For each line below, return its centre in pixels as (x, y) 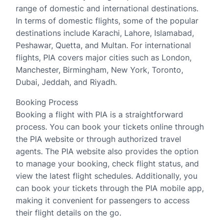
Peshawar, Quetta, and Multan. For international (103, 45)
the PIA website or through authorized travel (98, 139)
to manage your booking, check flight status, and (107, 164)
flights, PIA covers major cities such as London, (104, 57)
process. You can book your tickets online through (110, 127)
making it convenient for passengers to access (103, 200)
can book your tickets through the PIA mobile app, (110, 188)
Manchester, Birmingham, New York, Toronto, (99, 70)
